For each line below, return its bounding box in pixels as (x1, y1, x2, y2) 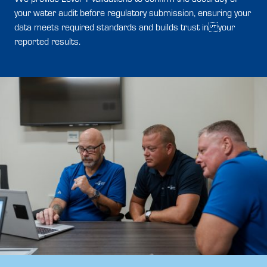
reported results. (14, 35, 80, 48)
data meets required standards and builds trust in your (14, 21, 235, 33)
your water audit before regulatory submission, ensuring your (14, 7, 251, 19)
